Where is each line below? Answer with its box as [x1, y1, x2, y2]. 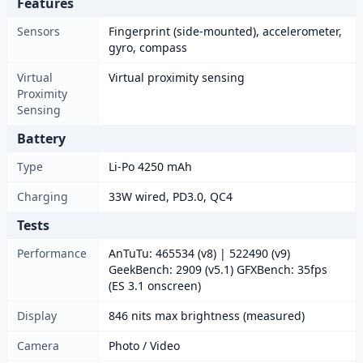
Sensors [17, 23, 60, 39]
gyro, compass [109, 40, 187, 55]
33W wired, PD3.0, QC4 [109, 189, 233, 204]
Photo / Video [109, 338, 180, 353]
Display [17, 308, 57, 323]
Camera [17, 338, 59, 353]
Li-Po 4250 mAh [109, 159, 192, 174]
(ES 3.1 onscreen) [109, 278, 201, 293]
